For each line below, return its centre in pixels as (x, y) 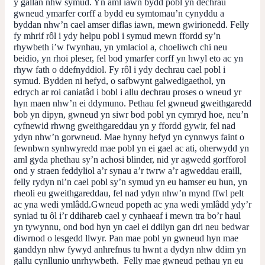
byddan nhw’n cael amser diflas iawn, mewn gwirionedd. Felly (131, 24)
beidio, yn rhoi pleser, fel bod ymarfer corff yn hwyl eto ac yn (128, 58)
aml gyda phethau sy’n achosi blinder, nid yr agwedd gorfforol (130, 159)
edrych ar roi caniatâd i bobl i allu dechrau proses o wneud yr (127, 92)
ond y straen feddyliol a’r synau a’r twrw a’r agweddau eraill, (128, 170)
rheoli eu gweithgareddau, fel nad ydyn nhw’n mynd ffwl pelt (129, 193)
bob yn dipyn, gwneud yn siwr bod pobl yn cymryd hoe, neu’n (131, 114)
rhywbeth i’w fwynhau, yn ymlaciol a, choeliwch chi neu (120, 47)
